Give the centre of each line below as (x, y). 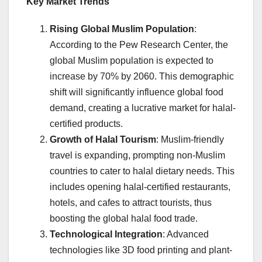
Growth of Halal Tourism (103, 139)
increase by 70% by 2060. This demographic (142, 76)
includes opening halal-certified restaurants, (140, 187)
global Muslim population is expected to (132, 60)
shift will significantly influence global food (137, 92)
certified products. (86, 123)
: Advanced (186, 234)
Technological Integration (106, 234)
